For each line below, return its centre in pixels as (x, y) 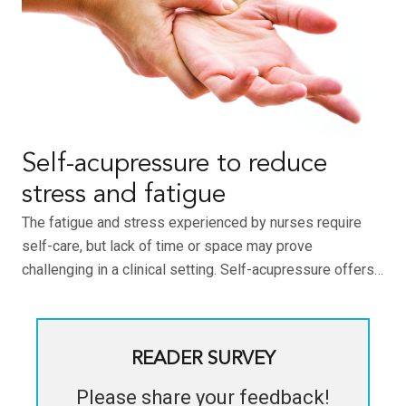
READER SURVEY (203, 360)
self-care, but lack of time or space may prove (167, 246)
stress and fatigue (124, 196)
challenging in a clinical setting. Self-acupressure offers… (203, 270)
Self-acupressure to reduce (174, 165)
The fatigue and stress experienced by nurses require (192, 223)
